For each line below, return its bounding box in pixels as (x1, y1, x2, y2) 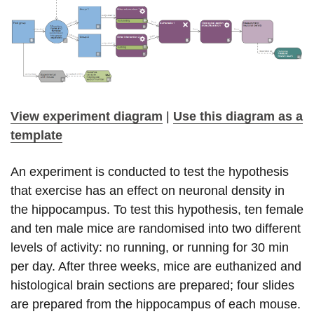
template (11, 128, 62, 142)
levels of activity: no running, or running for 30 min (11, 240, 289, 254)
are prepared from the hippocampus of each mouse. (11, 296, 301, 311)
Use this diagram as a (173, 109, 303, 123)
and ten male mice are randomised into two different (11, 221, 301, 235)
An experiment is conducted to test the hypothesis (11, 164, 289, 179)
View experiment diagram (11, 109, 163, 123)
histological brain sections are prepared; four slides (11, 278, 294, 292)
